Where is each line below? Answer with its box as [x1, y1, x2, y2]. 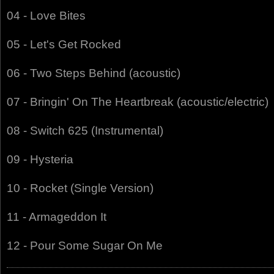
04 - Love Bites [7, 9, 86, 22]
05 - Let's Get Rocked [7, 38, 121, 51]
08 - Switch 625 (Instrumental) [7, 124, 163, 137]
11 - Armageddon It [7, 210, 106, 223]
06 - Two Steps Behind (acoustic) [7, 67, 180, 80]
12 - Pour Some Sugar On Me [7, 239, 163, 252]
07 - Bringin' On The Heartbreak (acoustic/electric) [7, 95, 268, 108]
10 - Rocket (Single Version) [7, 182, 154, 194]
